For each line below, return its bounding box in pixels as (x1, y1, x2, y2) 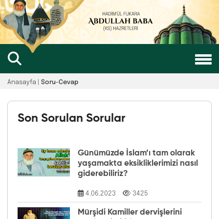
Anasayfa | (7, 77, 41, 86)
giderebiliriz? (77, 170, 128, 178)
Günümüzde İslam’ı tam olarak (77, 149, 195, 158)
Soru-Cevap (41, 79, 78, 86)
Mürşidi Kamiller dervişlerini (77, 208, 182, 217)
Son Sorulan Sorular (18, 112, 126, 125)
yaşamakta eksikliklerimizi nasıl (77, 159, 198, 168)
